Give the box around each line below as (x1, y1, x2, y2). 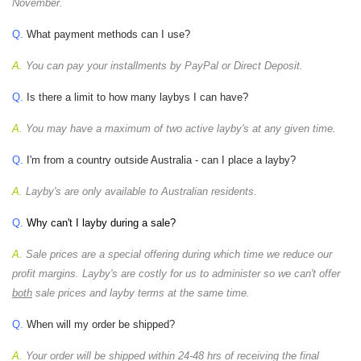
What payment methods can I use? (23, 28, 197, 41)
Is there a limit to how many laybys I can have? (23, 91, 248, 104)
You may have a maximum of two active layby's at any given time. (23, 122, 336, 135)
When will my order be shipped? (23, 318, 178, 331)
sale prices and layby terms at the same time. (32, 287, 250, 300)
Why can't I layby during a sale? (23, 217, 176, 230)
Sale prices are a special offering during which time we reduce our (23, 248, 332, 261)
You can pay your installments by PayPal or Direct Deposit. (23, 60, 303, 73)
